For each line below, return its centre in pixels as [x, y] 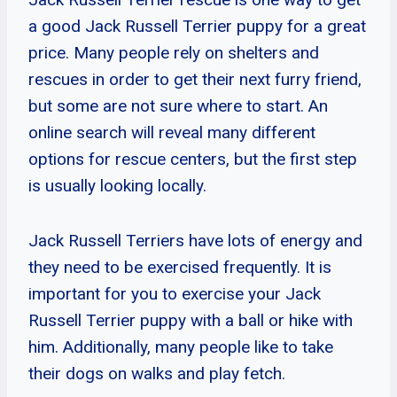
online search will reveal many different [172, 132]
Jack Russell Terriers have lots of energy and [195, 240]
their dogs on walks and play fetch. [157, 373]
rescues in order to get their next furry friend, [195, 79]
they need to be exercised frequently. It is [180, 267]
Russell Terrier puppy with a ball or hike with [191, 320]
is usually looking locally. [117, 185]
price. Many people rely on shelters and [174, 52]
